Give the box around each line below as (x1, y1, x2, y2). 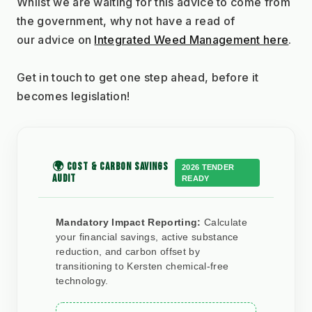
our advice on (17, 32, 95, 47)
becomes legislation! (17, 88, 130, 103)
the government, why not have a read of (17, 13, 235, 28)
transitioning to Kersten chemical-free (56, 260, 229, 272)
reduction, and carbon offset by (56, 245, 200, 257)
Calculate (201, 216, 247, 228)
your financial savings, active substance (56, 231, 239, 242)
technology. (56, 274, 109, 286)
